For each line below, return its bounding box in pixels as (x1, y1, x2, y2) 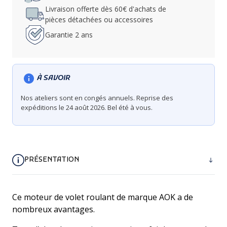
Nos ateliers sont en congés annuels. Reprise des (21, 93, 173, 102)
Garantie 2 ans (45, 30, 93, 40)
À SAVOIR (37, 73, 70, 84)
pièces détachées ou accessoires (45, 14, 153, 24)
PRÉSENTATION (24, 155, 79, 165)
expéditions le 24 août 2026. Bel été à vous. (21, 102, 153, 112)
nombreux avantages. (12, 203, 95, 215)
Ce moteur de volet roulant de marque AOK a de (12, 191, 193, 203)
